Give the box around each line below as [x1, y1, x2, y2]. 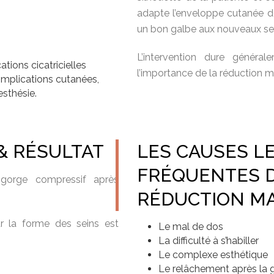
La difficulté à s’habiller [158, 235, 259, 246]
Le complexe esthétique [158, 249, 268, 261]
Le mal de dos [158, 221, 223, 232]
